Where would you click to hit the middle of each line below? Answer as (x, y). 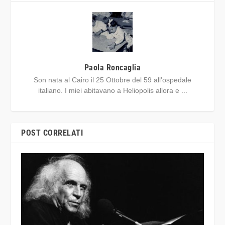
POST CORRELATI (52, 133)
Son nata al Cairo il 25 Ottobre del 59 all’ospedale (113, 80)
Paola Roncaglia (113, 68)
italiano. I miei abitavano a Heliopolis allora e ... (113, 91)
